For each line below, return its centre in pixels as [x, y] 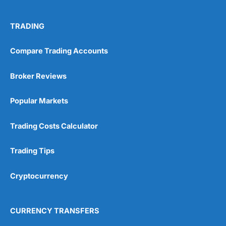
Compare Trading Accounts [59, 51]
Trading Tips [32, 151]
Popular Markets [39, 101]
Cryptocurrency [39, 176]
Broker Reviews [38, 76]
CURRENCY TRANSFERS [55, 211]
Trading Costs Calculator [54, 126]
